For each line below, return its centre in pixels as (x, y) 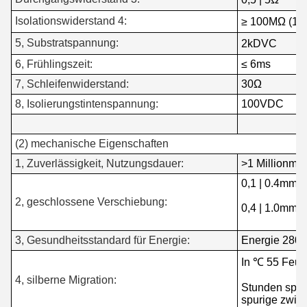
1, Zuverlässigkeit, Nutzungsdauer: (99, 164)
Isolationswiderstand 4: (71, 21)
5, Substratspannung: (67, 43)
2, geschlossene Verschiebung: (91, 202)
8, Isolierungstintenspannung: (87, 104)
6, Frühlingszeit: (54, 64)
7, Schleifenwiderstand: (72, 84)
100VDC (262, 104)
